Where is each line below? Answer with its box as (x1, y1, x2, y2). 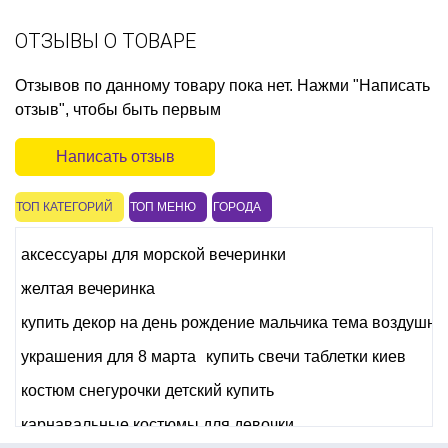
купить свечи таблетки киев (206, 347, 406, 365)
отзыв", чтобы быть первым (15, 100, 221, 118)
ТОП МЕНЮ (130, 199, 196, 214)
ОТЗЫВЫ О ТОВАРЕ (15, 28, 196, 53)
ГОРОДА (213, 199, 261, 214)
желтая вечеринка (21, 279, 155, 297)
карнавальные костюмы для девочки (21, 415, 294, 433)
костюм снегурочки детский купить (21, 381, 274, 399)
